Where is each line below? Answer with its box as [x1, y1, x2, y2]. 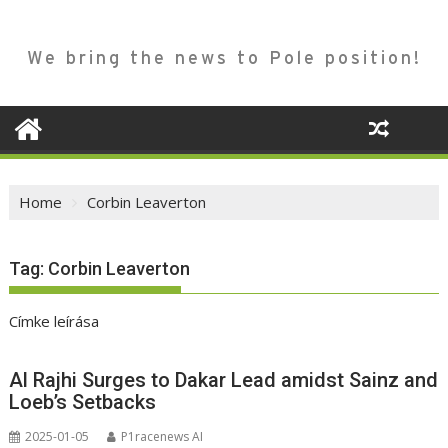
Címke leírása [9, 311, 100, 332]
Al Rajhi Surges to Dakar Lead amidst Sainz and [9, 368, 439, 393]
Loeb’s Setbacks [9, 390, 157, 415]
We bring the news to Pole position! [26, 47, 422, 69]
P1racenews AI [121, 428, 204, 446]
